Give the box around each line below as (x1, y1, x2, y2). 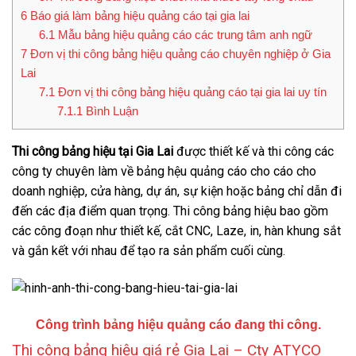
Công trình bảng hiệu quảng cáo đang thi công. (35, 318, 321, 332)
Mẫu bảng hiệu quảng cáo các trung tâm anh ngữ (54, 28, 312, 42)
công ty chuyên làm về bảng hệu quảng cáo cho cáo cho (12, 164, 316, 180)
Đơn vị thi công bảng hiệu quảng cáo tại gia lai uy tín (54, 85, 327, 99)
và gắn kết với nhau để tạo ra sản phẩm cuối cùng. (12, 243, 285, 259)
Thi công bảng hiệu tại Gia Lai (12, 144, 173, 160)
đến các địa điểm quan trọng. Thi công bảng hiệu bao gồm (12, 203, 328, 219)
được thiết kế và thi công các (173, 144, 334, 160)
